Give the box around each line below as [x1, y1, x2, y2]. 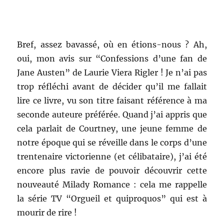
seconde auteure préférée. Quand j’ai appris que [17, 109, 207, 120]
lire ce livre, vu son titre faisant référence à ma [17, 95, 207, 106]
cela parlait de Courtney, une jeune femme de [17, 123, 207, 134]
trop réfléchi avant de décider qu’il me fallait [17, 81, 207, 92]
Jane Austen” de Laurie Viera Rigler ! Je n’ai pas [17, 67, 207, 78]
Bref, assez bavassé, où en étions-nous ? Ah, [17, 39, 207, 50]
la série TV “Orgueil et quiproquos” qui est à [17, 193, 207, 204]
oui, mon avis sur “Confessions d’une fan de [17, 53, 207, 64]
